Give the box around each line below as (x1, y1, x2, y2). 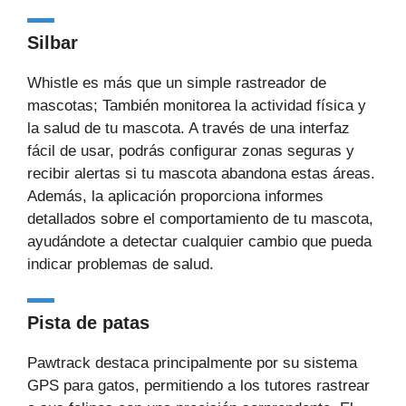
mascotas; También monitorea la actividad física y (27, 96, 366, 114)
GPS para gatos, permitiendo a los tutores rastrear (27, 377, 370, 394)
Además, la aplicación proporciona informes (27, 187, 324, 205)
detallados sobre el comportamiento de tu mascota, (27, 209, 373, 227)
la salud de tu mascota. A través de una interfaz (27, 119, 350, 137)
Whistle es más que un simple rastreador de (27, 73, 326, 92)
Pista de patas (27, 313, 150, 333)
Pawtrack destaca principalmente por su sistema (27, 354, 357, 372)
